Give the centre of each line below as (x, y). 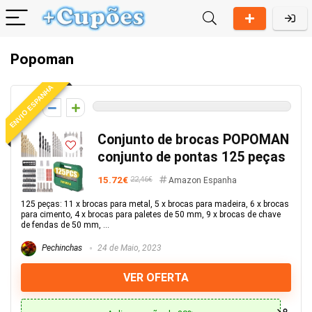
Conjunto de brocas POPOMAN (193, 140)
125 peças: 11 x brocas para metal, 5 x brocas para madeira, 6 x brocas (155, 204)
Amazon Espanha (203, 180)
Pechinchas (61, 248)
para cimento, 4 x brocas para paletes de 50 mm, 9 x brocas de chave (151, 214)
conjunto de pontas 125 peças (192, 157)
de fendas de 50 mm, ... (65, 225)
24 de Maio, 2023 (128, 248)
